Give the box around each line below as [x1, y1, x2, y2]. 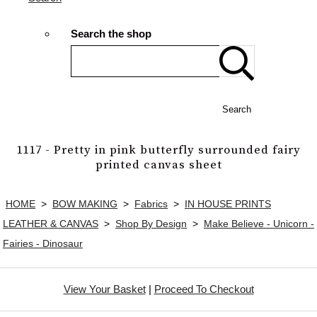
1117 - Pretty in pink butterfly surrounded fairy [16, 142, 301, 158]
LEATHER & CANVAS [3, 217, 98, 229]
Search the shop [71, 28, 151, 40]
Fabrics [134, 197, 168, 209]
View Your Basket [63, 282, 146, 295]
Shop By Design [115, 217, 187, 229]
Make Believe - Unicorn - [204, 217, 314, 229]
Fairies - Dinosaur [3, 237, 83, 249]
